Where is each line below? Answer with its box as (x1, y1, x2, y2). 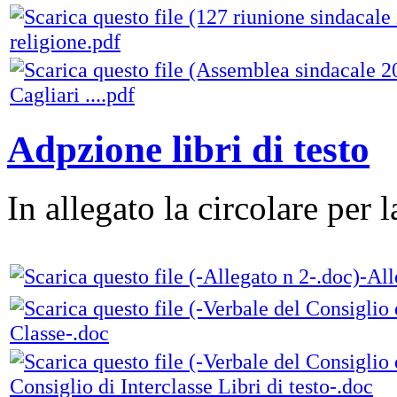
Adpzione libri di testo (7, 128, 370, 170)
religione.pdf (10, 28, 121, 53)
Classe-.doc (10, 321, 109, 346)
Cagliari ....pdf (10, 82, 135, 106)
